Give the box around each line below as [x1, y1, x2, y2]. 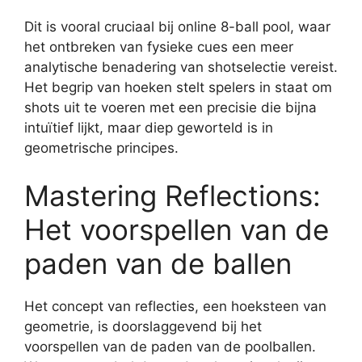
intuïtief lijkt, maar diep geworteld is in [24, 119, 273, 136]
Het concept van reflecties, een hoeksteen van [24, 298, 326, 314]
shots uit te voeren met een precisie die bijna [24, 99, 317, 116]
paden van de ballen [24, 246, 292, 280]
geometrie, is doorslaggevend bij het [24, 318, 262, 335]
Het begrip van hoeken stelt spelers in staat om [24, 78, 332, 95]
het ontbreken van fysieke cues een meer [24, 38, 293, 55]
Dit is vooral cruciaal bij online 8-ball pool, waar [24, 18, 330, 35]
